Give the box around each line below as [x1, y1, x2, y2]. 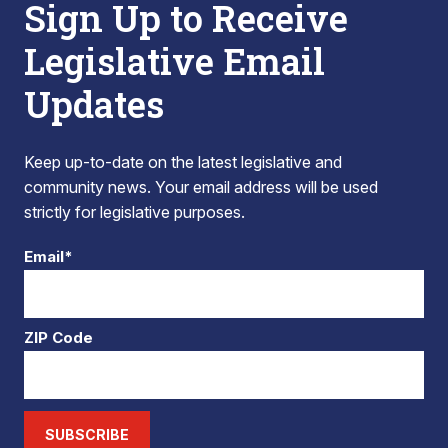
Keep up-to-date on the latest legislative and [24, 152, 342, 172]
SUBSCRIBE [45, 426, 129, 443]
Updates [24, 80, 164, 128]
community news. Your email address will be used [24, 177, 378, 197]
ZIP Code [24, 328, 93, 347]
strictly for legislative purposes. [24, 202, 245, 222]
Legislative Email [24, 37, 325, 85]
